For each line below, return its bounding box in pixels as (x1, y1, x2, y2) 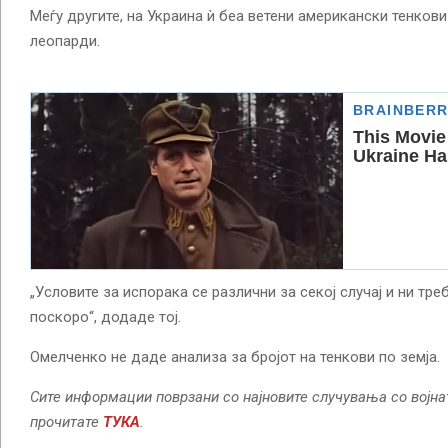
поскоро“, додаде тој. (30, 307, 181, 326)
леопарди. (30, 32, 100, 50)
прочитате (30, 412, 103, 431)
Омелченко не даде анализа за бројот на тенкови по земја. (30, 347, 440, 366)
